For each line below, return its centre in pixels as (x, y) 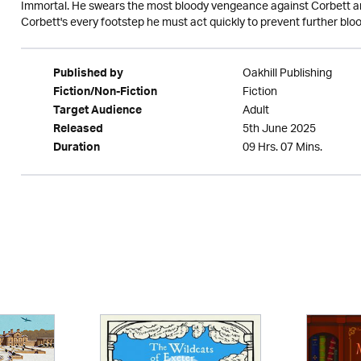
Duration (76, 149)
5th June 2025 (279, 129)
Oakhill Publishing (287, 74)
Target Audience (97, 112)
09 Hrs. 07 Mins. (282, 148)
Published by (88, 75)
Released (78, 131)
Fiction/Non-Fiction (105, 93)
